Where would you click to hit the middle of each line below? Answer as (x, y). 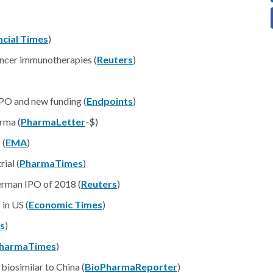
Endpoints (110, 101)
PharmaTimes (51, 163)
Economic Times (66, 204)
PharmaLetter (53, 122)
